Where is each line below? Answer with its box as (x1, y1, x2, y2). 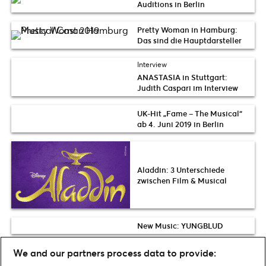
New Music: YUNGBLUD (137, 220, 223, 232)
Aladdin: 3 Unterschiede (137, 164, 224, 175)
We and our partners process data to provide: (13, 246, 216, 259)
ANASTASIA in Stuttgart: (137, 72, 227, 83)
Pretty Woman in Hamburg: (137, 24, 237, 36)
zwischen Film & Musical (137, 175, 227, 186)
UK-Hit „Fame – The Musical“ (137, 108, 242, 119)
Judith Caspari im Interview (137, 83, 238, 94)
